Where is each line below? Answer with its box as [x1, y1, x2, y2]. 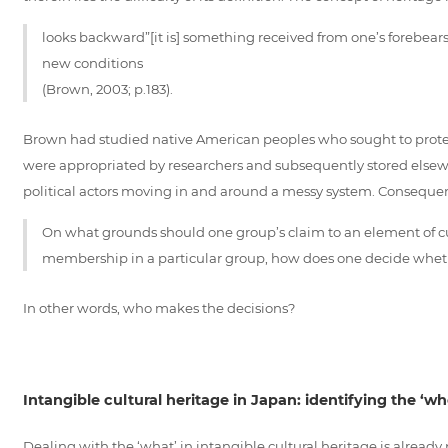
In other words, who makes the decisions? [22, 299, 295, 316]
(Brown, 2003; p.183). [41, 80, 173, 97]
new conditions [41, 54, 143, 71]
